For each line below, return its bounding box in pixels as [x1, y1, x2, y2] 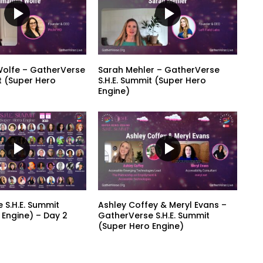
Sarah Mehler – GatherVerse [98, 63, 220, 76]
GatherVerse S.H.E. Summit [98, 210, 210, 222]
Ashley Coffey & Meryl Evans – [98, 199, 227, 211]
